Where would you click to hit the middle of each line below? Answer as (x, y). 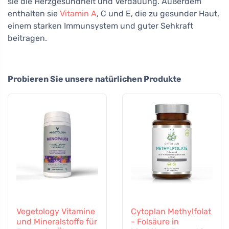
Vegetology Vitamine (56, 211)
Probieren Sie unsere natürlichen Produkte (95, 79)
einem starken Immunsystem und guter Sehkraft (100, 26)
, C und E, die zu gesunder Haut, (158, 13)
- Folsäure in (155, 221)
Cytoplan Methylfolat (171, 211)
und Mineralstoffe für (57, 221)
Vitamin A (78, 13)
